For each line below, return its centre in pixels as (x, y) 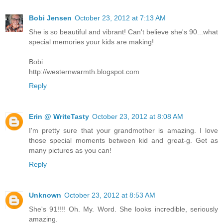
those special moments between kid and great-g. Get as (123, 140)
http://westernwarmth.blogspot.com (84, 71)
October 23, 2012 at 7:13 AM (120, 18)
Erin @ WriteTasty (59, 116)
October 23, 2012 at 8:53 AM (110, 195)
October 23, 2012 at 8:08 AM (138, 116)
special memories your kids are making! (91, 42)
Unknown (45, 195)
